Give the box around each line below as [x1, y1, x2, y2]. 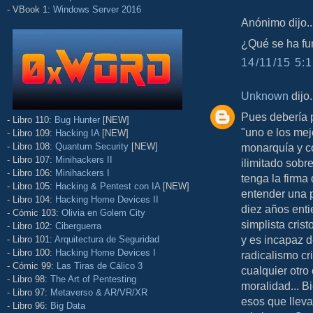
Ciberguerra [55, 220, 101, 231]
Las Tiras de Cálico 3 [57, 260, 143, 271]
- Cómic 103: [7, 207, 61, 218]
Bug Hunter [54, 114, 100, 125]
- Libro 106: [7, 167, 55, 178]
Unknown [241, 89, 289, 103]
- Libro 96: [7, 300, 50, 311]
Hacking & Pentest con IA [55, 180, 160, 191]
